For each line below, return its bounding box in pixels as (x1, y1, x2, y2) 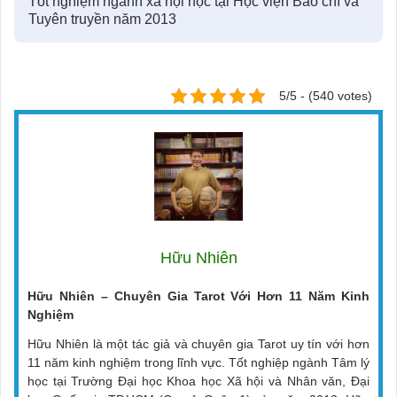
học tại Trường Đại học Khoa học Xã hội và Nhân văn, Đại (27, 374, 370, 389)
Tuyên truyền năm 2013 (28, 12, 176, 27)
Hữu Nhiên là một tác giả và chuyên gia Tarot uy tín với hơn (27, 337, 370, 352)
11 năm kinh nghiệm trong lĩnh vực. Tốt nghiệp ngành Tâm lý (27, 355, 370, 370)
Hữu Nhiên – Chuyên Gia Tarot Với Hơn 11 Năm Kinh (27, 289, 370, 304)
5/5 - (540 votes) (279, 89, 372, 104)
